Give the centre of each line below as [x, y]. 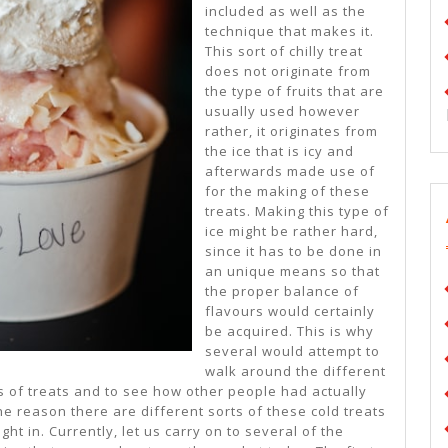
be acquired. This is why [289, 331]
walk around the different [295, 371]
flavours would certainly [290, 311]
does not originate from [288, 71]
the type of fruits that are [294, 91]
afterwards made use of [290, 171]
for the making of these [287, 191]
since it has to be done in [293, 251]
